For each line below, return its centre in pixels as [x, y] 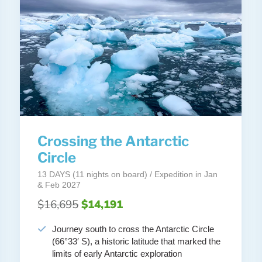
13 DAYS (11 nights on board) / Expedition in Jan [128, 175]
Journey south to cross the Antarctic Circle [133, 229]
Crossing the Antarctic [113, 142]
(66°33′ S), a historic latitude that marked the [137, 242]
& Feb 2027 [59, 185]
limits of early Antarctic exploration [117, 254]
